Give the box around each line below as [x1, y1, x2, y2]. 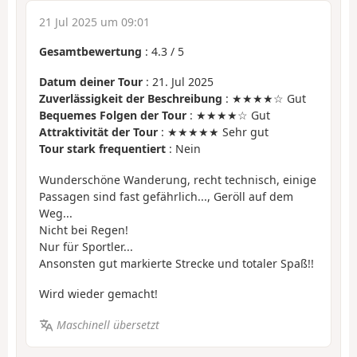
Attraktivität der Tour [39, 124, 158, 140]
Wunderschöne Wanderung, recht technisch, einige [39, 171, 316, 187]
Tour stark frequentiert [39, 141, 166, 157]
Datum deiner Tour [39, 74, 143, 90]
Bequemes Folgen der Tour [39, 108, 186, 124]
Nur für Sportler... [39, 238, 133, 254]
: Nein [166, 141, 201, 157]
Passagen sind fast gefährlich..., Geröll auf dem [39, 188, 293, 204]
